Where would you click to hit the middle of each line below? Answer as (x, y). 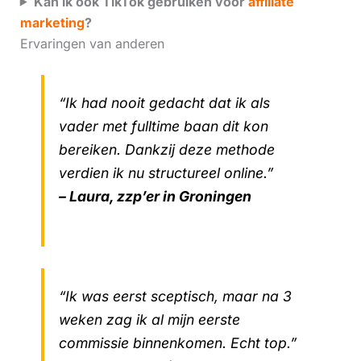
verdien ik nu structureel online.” (166, 173)
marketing (52, 22)
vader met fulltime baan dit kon (163, 127)
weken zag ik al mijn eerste (149, 319)
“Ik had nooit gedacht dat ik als (164, 103)
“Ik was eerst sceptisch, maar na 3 (175, 296)
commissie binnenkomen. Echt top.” (177, 342)
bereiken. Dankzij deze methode (166, 150)
